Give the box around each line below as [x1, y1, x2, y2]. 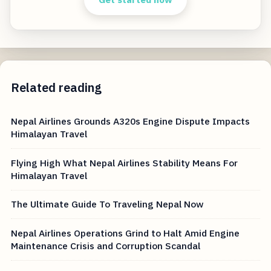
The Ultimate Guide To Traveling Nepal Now [11, 198, 204, 211]
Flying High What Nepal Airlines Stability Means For [11, 156, 238, 169]
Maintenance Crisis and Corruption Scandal [11, 239, 201, 252]
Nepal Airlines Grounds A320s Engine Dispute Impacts [11, 115, 250, 128]
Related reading [11, 79, 102, 96]
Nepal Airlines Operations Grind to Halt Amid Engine [11, 226, 240, 239]
